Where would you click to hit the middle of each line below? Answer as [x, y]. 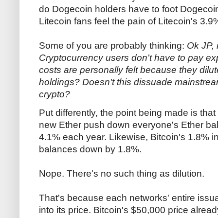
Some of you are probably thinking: [113, 45]
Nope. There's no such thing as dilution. [122, 174]
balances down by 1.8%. [90, 149]
